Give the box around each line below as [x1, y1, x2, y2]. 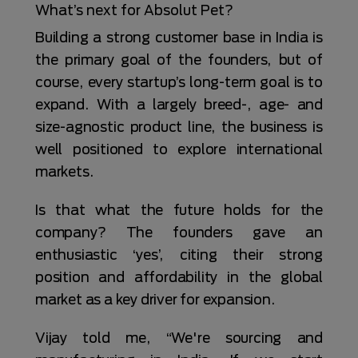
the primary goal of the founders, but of [35, 51, 323, 68]
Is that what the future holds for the [35, 201, 323, 218]
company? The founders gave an [35, 224, 323, 241]
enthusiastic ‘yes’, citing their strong [35, 246, 323, 263]
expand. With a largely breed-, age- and [35, 96, 323, 113]
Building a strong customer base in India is [35, 29, 323, 46]
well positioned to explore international [35, 141, 323, 157]
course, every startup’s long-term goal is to [35, 74, 323, 90]
